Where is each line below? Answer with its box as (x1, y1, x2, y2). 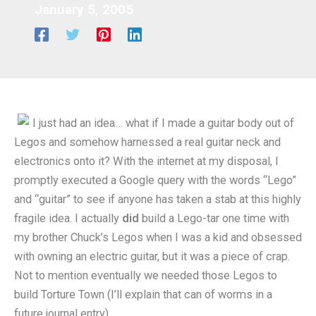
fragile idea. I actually (14, 212, 122, 225)
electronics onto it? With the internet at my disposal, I (14, 154, 279, 168)
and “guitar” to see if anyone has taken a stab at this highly (14, 193, 301, 206)
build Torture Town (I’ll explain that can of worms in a (14, 288, 272, 301)
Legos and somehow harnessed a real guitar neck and (14, 135, 281, 149)
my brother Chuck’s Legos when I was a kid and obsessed (14, 231, 302, 244)
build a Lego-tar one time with (142, 212, 289, 225)
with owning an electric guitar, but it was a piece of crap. (14, 250, 290, 263)
